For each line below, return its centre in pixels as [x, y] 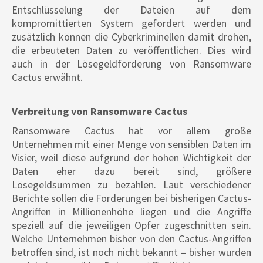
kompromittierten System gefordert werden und [131, 23]
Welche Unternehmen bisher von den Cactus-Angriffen [131, 239]
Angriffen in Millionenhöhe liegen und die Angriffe [131, 212]
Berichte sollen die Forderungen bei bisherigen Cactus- [131, 198]
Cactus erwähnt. [47, 77]
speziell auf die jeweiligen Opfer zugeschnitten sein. [131, 225]
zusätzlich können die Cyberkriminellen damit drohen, [131, 37]
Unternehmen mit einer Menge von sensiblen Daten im [131, 144]
